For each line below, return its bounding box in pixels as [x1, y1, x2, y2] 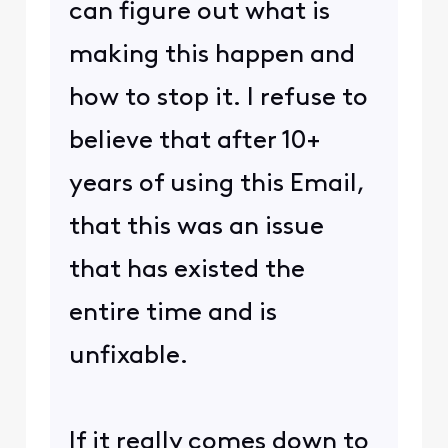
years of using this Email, [68, 172, 365, 198]
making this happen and [68, 43, 355, 69]
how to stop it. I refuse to [68, 86, 368, 112]
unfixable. [68, 344, 188, 370]
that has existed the [68, 258, 305, 284]
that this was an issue [68, 215, 324, 241]
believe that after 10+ [68, 129, 321, 155]
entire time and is [68, 301, 277, 327]
